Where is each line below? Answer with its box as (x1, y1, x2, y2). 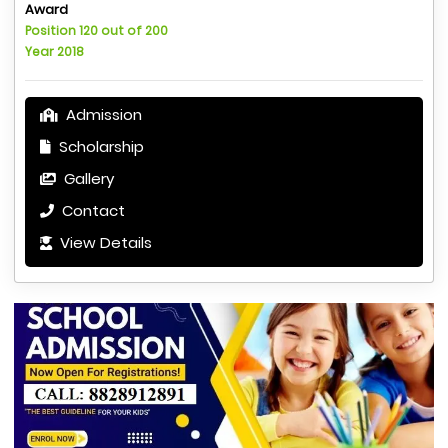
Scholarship (55, 136, 144, 158)
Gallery (60, 168, 114, 190)
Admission (62, 104, 142, 126)
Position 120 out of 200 (25, 22, 168, 40)
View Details (56, 232, 152, 254)
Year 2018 (25, 43, 84, 61)
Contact (58, 200, 125, 222)
